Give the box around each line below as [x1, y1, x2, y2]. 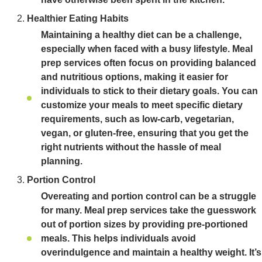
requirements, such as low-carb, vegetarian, [41, 114, 234, 124]
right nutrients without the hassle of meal [41, 142, 221, 152]
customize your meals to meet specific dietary [41, 100, 243, 110]
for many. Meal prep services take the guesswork [41, 205, 256, 215]
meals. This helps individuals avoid [41, 233, 196, 243]
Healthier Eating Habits [27, 13, 129, 23]
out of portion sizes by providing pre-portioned [41, 219, 248, 229]
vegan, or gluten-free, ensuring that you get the [41, 128, 249, 138]
